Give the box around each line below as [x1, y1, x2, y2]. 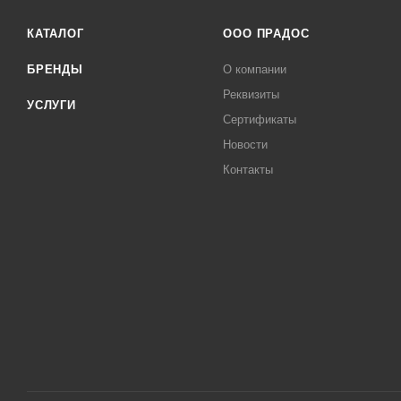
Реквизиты [223, 88, 280, 101]
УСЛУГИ [27, 98, 76, 112]
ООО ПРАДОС [223, 27, 310, 40]
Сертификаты [223, 113, 297, 126]
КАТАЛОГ [27, 27, 84, 40]
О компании [223, 63, 287, 76]
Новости [223, 138, 269, 151]
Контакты [223, 163, 274, 176]
